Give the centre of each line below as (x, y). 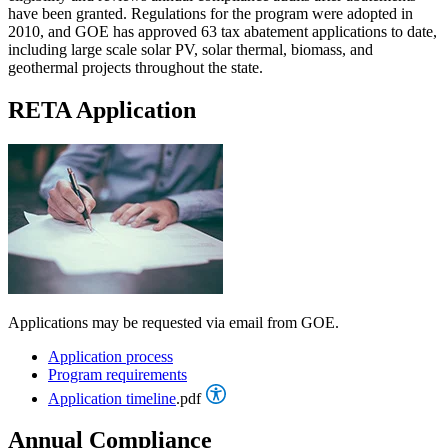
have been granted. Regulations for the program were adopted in (210, 13)
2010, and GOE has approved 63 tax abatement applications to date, (222, 31)
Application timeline (112, 398)
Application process (110, 356)
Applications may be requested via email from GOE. (173, 322)
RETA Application (102, 109)
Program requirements (117, 374)
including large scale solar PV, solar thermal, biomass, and (190, 49)
